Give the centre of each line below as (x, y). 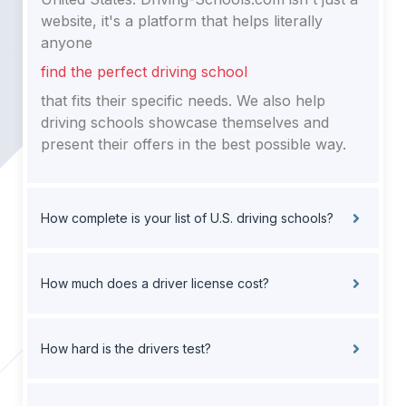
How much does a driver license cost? (155, 284)
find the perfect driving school (144, 72)
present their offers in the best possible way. (193, 145)
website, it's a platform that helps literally (182, 21)
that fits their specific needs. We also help (183, 101)
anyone (67, 43)
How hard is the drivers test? (126, 349)
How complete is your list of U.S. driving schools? (187, 218)
